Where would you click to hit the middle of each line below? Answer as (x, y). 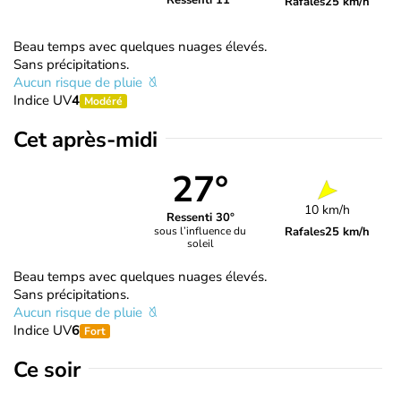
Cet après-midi (85, 139)
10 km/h (328, 209)
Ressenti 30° (200, 218)
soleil (200, 244)
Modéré (103, 101)
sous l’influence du (200, 231)
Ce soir (47, 369)
